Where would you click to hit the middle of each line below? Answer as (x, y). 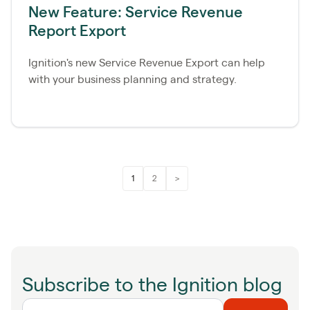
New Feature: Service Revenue (136, 12)
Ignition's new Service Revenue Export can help (147, 63)
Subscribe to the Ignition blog (152, 285)
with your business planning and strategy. (133, 79)
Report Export (77, 31)
